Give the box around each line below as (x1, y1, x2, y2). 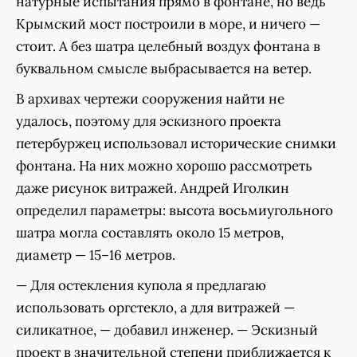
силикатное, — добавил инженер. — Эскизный (16, 321, 318, 339)
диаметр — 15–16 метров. (16, 246, 175, 265)
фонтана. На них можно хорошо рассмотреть (16, 157, 312, 175)
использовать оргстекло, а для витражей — (16, 299, 295, 317)
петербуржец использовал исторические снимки (16, 135, 336, 153)
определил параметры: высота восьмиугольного (16, 202, 333, 220)
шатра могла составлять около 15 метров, (16, 224, 284, 242)
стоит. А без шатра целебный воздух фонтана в (16, 37, 320, 56)
